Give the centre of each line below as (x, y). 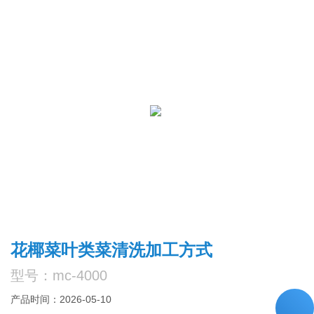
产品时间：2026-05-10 (61, 299)
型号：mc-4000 (59, 275)
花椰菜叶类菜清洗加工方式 (112, 250)
